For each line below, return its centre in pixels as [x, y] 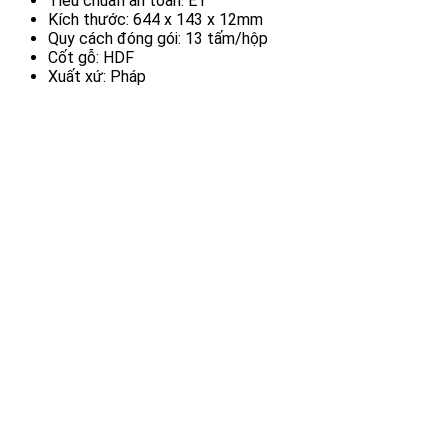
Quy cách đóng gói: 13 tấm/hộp [158, 39]
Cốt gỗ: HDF [91, 58]
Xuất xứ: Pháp [97, 77]
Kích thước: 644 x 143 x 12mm [155, 20]
